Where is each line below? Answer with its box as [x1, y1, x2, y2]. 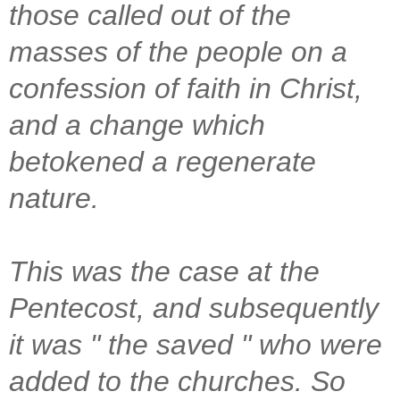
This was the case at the [9, 254, 320, 287]
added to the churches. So [9, 364, 346, 397]
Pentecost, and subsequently [9, 291, 379, 324]
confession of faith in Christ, [9, 71, 362, 104]
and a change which [9, 108, 265, 141]
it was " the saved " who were [9, 328, 382, 361]
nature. [9, 181, 107, 214]
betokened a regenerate [9, 145, 316, 178]
